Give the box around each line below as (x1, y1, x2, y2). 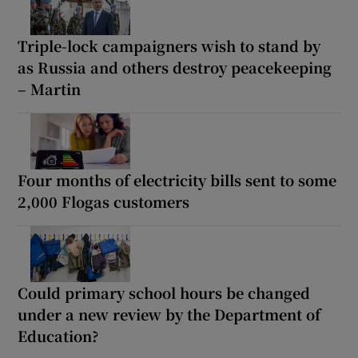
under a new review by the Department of (18, 303, 321, 324)
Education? (18, 324, 100, 346)
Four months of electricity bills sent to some (18, 169, 337, 190)
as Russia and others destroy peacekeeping (18, 56, 332, 78)
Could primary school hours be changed (18, 281, 311, 303)
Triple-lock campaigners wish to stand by (18, 34, 321, 56)
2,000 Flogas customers (18, 190, 190, 212)
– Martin (18, 78, 82, 99)
